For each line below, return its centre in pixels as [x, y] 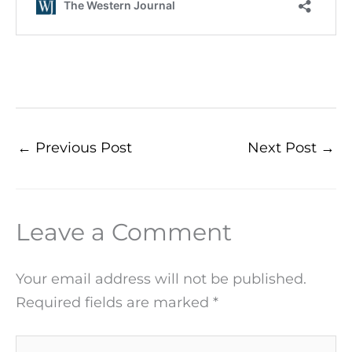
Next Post [284, 147]
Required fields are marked [114, 302]
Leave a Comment [124, 232]
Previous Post [82, 147]
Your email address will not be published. [161, 278]
